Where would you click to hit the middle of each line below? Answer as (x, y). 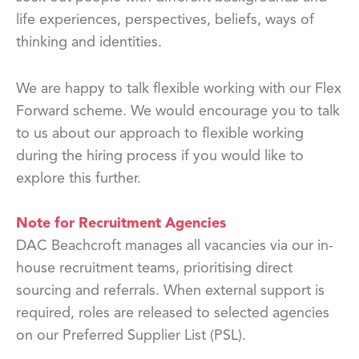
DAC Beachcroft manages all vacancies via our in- (175, 246)
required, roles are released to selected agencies (173, 313)
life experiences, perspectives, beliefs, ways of (165, 20)
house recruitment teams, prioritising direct (154, 268)
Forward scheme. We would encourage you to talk (178, 111)
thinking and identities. (91, 42)
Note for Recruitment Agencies (121, 223)
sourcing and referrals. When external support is (170, 290)
